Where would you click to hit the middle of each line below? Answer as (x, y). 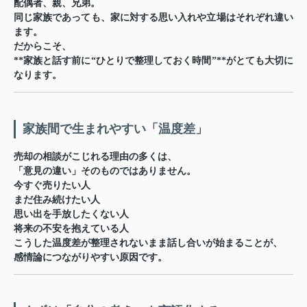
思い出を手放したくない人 (71, 214)
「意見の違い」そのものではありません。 (105, 171)
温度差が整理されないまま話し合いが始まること (158, 243)
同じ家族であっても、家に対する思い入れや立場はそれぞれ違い (153, 17)
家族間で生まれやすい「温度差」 (115, 128)
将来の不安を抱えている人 (71, 228)
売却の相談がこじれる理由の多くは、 (95, 156)
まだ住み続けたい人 (57, 199)
